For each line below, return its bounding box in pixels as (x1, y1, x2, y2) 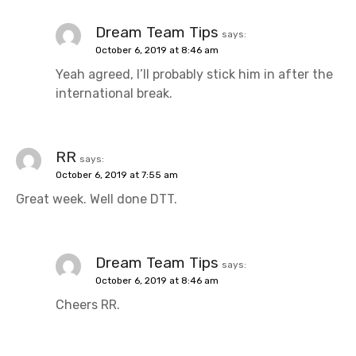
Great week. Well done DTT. (16, 192, 177, 207)
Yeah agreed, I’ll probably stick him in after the (56, 67, 333, 83)
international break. (56, 86, 172, 102)
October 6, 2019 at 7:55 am (56, 169, 178, 181)
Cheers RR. (56, 297, 120, 313)
